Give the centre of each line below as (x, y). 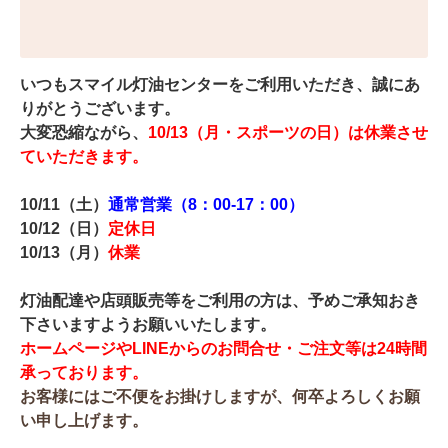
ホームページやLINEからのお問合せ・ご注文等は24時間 (223, 348)
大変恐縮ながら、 (84, 132)
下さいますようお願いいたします (140, 324)
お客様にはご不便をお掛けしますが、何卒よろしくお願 (220, 396)
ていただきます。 (84, 156)
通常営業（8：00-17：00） (206, 204)
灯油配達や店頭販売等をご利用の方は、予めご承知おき (220, 300)
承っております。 (84, 372)
